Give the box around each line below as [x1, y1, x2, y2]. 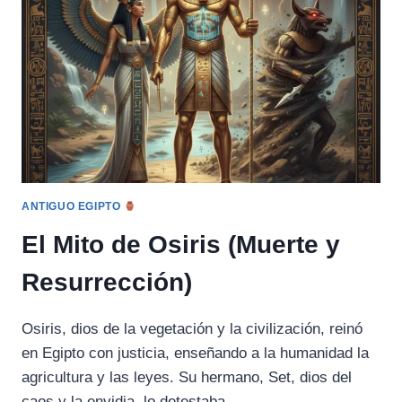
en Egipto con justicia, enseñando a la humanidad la [22, 345, 369, 363]
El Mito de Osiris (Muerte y [22, 231, 340, 259]
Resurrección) [22, 268, 192, 297]
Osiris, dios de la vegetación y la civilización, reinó [22, 320, 363, 338]
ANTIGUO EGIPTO [22, 200, 124, 214]
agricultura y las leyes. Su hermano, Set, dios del [22, 369, 352, 387]
